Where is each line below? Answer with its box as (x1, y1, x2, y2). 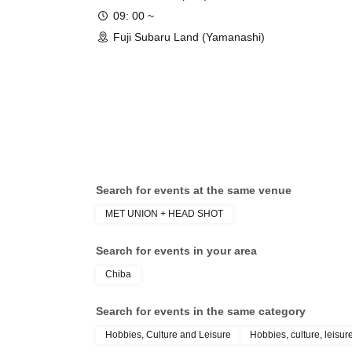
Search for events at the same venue (96, 184, 291, 196)
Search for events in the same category (96, 305, 306, 317)
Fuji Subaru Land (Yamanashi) (113, 31, 265, 43)
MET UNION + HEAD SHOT (105, 208, 223, 219)
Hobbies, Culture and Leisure (105, 329, 231, 340)
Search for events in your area (96, 244, 257, 257)
